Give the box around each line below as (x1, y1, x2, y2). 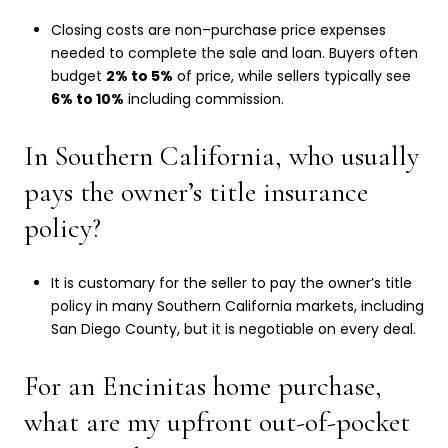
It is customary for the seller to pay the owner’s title (50, 273, 412, 294)
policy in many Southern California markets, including (50, 296, 424, 317)
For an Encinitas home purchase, (24, 368, 382, 403)
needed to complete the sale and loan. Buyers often (50, 43, 418, 64)
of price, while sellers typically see (172, 66, 411, 87)
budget (50, 66, 106, 87)
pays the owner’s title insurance (24, 174, 368, 209)
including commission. (123, 89, 284, 110)
